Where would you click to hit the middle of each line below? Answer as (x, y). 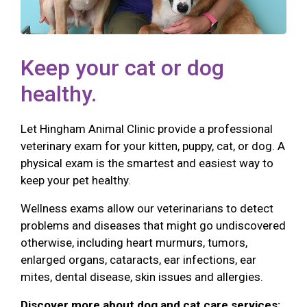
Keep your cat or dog (122, 67)
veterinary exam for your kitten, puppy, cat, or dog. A (153, 146)
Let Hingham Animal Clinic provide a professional (147, 128)
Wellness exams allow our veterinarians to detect (147, 208)
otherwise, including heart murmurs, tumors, (134, 242)
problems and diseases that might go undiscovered (153, 225)
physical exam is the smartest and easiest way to (147, 163)
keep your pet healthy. (76, 180)
